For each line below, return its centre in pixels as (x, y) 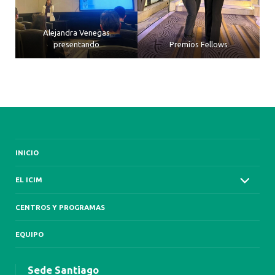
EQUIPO (29, 234)
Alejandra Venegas (76, 32)
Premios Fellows (199, 44)
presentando (76, 44)
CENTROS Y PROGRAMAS (60, 207)
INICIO (27, 153)
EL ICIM (29, 180)
